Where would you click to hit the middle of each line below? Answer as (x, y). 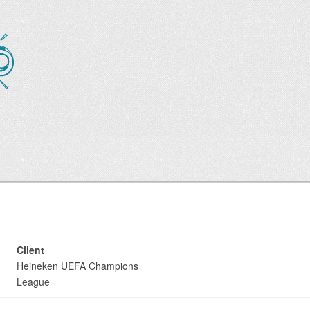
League (33, 282)
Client (30, 250)
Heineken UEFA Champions (77, 266)
